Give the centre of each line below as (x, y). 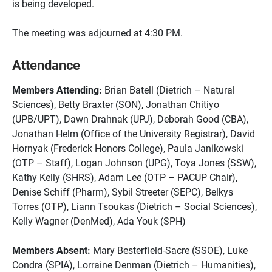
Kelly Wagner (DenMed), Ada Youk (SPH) (99, 221)
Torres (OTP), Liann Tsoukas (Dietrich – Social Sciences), (134, 206)
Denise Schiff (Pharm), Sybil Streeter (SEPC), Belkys (123, 192)
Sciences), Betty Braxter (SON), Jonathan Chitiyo (116, 104)
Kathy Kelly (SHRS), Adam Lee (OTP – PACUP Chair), (125, 177)
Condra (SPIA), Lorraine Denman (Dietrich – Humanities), (134, 264)
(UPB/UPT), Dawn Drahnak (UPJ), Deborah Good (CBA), (130, 119)
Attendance (46, 64)
